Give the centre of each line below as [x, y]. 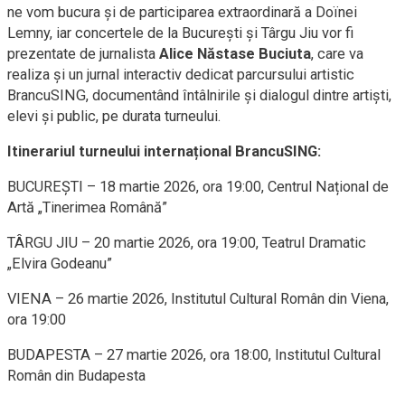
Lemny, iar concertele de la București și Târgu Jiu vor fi [180, 33]
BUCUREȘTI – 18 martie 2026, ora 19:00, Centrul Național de [198, 187]
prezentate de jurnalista [83, 54]
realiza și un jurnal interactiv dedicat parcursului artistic [181, 75]
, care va [337, 54]
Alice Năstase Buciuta [235, 54]
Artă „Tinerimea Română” [87, 207]
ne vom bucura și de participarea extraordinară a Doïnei [182, 12]
